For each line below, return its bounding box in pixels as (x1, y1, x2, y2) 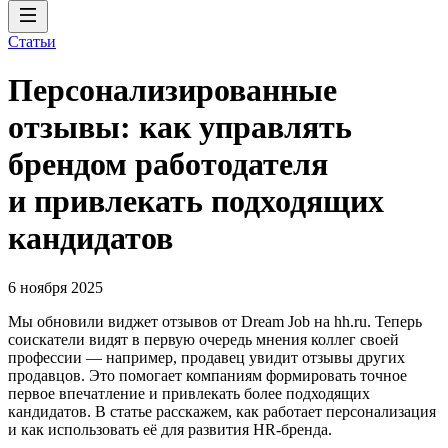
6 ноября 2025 (8, 278, 103, 296)
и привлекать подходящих (8, 183, 384, 220)
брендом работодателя (8, 146, 328, 183)
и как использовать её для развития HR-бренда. (8, 420, 332, 438)
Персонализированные (8, 72, 337, 109)
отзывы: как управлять (8, 109, 352, 146)
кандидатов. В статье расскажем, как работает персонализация (8, 402, 436, 420)
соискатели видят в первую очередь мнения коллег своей (8, 330, 399, 348)
